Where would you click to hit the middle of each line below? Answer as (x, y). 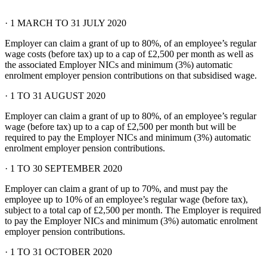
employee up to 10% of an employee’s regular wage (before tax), (126, 199)
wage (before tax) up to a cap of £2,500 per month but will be (120, 126)
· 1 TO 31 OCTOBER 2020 (58, 252)
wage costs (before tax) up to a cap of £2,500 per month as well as (129, 54)
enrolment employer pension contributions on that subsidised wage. (131, 75)
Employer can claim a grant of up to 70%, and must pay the (116, 188)
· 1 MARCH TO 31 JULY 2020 (66, 23)
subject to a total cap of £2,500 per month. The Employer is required (133, 210)
